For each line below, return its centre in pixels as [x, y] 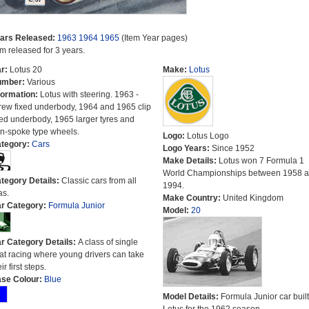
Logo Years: [187, 148]
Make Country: [192, 198]
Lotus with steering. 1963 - [89, 94]
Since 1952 [233, 148]
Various [41, 82]
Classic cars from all [99, 181]
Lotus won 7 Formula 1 [261, 161]
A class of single [108, 242]
